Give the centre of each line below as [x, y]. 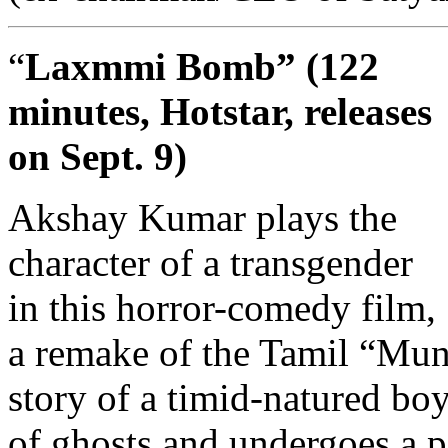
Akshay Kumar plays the [202, 218]
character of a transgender [210, 263]
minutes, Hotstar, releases [220, 112]
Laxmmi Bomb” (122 [202, 67]
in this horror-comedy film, [222, 308]
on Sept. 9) [97, 157]
